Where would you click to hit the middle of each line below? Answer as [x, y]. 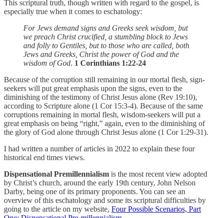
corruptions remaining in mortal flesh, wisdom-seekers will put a [102, 114]
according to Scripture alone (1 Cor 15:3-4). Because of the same [103, 106]
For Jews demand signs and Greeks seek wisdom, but [106, 28]
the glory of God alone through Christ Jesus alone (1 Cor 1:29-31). [106, 132]
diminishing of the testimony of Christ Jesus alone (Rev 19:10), [100, 97]
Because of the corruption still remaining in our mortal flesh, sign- [104, 79]
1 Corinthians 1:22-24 [109, 63]
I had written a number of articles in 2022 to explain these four [99, 148]
